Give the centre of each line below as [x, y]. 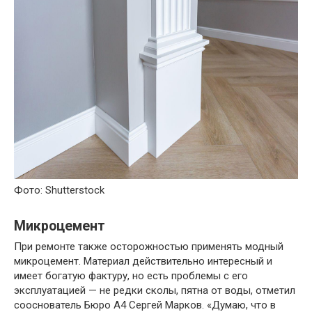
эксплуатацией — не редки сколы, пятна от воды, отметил [155, 291]
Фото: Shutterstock [59, 190]
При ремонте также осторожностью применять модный [149, 247]
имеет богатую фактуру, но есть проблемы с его [131, 276]
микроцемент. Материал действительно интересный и [143, 262]
